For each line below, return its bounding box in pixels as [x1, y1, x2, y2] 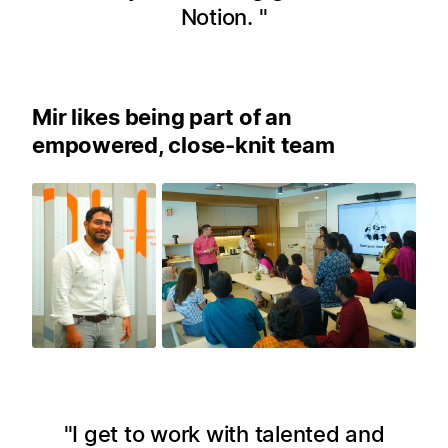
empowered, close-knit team [32, 131, 335, 158]
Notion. [180, 3, 259, 30]
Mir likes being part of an [32, 103, 292, 130]
